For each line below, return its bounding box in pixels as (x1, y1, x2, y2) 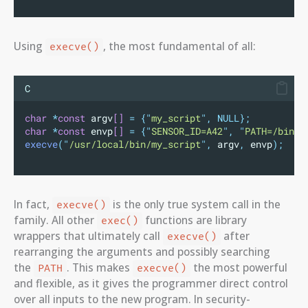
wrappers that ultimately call (14, 228, 163, 243)
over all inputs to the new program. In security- (14, 291, 250, 307)
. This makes (66, 259, 133, 275)
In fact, (14, 196, 52, 212)
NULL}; (217, 111, 250, 124)
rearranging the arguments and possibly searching (14, 243, 270, 259)
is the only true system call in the (109, 196, 280, 212)
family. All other (14, 212, 97, 228)
